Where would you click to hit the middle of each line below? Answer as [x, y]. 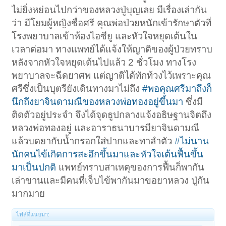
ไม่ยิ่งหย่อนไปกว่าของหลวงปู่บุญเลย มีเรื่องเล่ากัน [109, 10]
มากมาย [29, 194]
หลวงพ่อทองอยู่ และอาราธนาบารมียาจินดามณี [106, 128]
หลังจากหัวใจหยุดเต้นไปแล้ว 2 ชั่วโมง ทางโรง [104, 63]
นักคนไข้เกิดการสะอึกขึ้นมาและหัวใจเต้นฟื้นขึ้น [108, 154]
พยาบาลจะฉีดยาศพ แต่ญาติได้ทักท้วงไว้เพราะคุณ [111, 76]
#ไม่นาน [192, 141]
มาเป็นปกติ [34, 167]
